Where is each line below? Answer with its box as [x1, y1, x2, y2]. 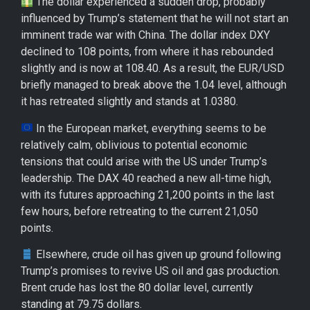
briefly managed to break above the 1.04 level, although [21, 78, 286, 92]
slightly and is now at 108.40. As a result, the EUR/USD [21, 62, 284, 75]
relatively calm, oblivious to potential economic [21, 138, 247, 152]
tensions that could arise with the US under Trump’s [21, 154, 267, 168]
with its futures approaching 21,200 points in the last [21, 188, 274, 201]
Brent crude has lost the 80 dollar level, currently [21, 281, 253, 295]
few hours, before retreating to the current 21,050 [21, 204, 258, 218]
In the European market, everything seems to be [33, 121, 267, 135]
